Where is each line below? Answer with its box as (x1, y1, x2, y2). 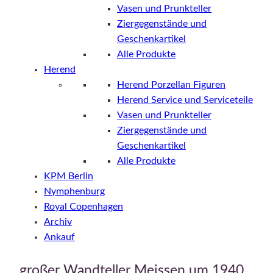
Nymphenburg (44, 186, 105, 196)
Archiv (44, 216, 72, 227)
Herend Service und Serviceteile (117, 94, 253, 105)
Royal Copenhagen (44, 201, 123, 211)
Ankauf (44, 232, 75, 242)
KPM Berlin (44, 171, 93, 181)
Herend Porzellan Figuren (117, 79, 225, 90)
